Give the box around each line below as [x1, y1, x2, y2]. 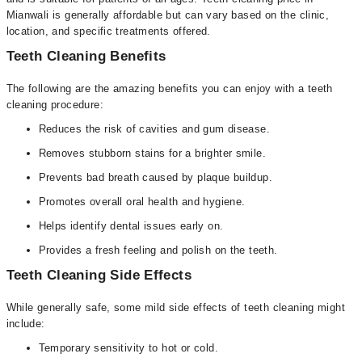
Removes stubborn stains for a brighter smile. [38, 147, 267, 159]
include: [6, 318, 45, 330]
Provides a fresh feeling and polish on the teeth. [38, 244, 278, 256]
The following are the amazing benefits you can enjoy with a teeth [6, 82, 333, 95]
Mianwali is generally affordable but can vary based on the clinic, [6, 9, 330, 21]
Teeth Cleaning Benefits [6, 48, 166, 64]
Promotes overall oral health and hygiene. [38, 196, 246, 208]
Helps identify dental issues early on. [38, 220, 224, 232]
